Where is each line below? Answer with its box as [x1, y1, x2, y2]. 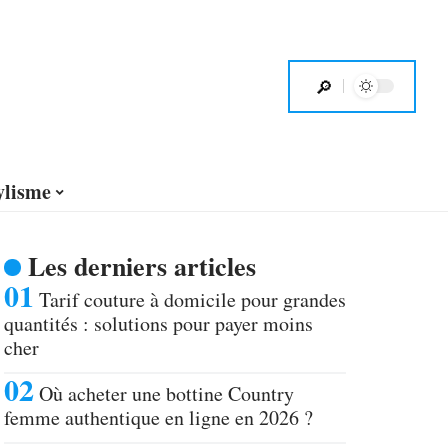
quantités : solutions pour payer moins [4, 310, 313, 337]
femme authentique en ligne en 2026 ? [4, 404, 313, 431]
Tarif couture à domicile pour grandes [39, 286, 346, 313]
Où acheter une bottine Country [39, 380, 294, 407]
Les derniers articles [27, 247, 256, 285]
